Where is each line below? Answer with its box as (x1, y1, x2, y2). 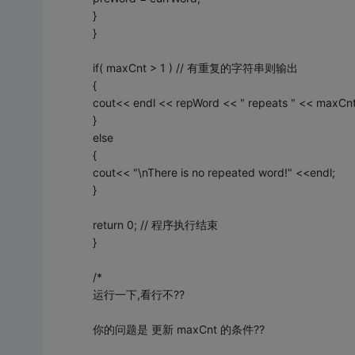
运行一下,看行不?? (92, 287, 185, 301)
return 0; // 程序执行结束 (92, 217, 218, 231)
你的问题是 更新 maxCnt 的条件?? (92, 322, 265, 336)
